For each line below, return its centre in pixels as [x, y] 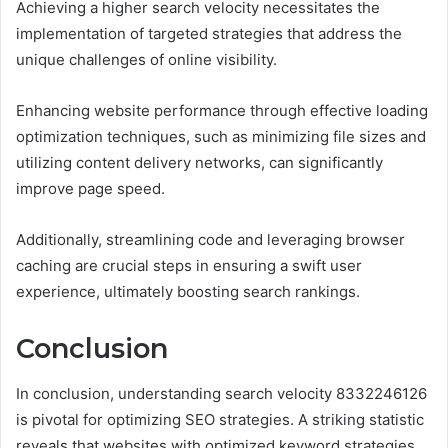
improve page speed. [90, 189]
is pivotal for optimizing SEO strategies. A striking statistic [220, 419]
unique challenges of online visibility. [146, 60]
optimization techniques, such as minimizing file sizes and [221, 137]
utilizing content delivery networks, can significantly [199, 163]
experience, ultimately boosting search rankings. [188, 292]
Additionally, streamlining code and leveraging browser [210, 240]
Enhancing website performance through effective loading [222, 111]
